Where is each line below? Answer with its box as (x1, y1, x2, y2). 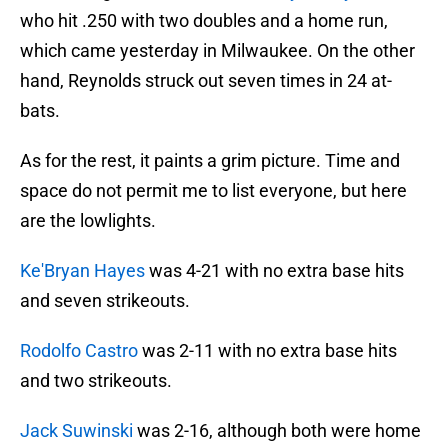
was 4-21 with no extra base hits (145, 260, 404, 282)
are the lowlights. (20, 210, 156, 232)
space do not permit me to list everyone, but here (20, 180, 407, 202)
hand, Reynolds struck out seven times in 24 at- (20, 70, 392, 92)
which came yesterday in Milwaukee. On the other (20, 40, 415, 62)
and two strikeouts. (20, 370, 172, 392)
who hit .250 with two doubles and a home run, (20, 10, 388, 32)
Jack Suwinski (20, 420, 133, 442)
